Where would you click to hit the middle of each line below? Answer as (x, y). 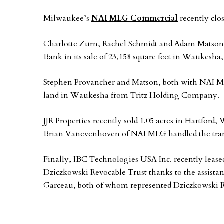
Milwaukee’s (67, 18)
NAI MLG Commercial (135, 18)
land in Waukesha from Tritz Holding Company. (131, 95)
